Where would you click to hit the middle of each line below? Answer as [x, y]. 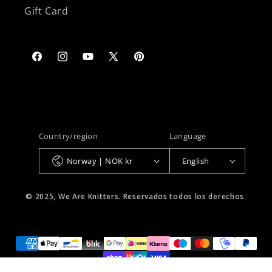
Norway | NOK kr [129, 161]
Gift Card [46, 11]
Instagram [79, 62]
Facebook [52, 62]
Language [188, 136]
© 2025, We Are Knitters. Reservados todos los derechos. [136, 196]
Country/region [68, 136]
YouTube [101, 62]
